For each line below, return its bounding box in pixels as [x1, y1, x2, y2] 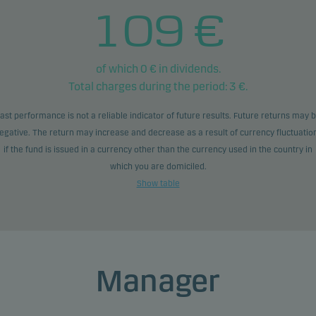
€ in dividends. [147, 62, 221, 75]
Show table [136, 178, 180, 188]
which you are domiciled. [109, 162, 207, 171]
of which [95, 62, 140, 75]
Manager [95, 262, 220, 300]
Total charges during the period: [68, 80, 229, 93]
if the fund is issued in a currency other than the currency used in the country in [4, 145, 312, 154]
